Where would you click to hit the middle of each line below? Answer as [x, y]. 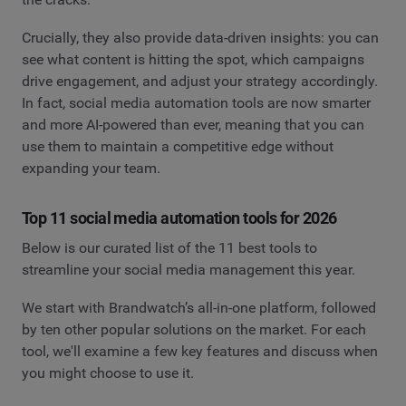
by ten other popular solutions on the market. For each [194, 329]
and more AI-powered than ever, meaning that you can [193, 124]
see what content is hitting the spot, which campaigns [193, 59]
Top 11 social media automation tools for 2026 [179, 217]
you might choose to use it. [108, 372]
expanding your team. [91, 168]
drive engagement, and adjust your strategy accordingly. [200, 81]
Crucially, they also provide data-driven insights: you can [200, 37]
